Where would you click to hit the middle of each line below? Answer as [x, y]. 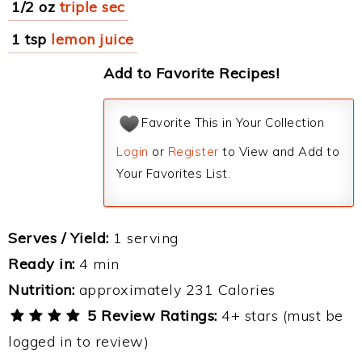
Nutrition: [41, 290]
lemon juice [93, 39]
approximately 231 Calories [175, 290]
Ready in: [42, 264]
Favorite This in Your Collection [233, 123]
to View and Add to [279, 152]
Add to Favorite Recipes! [191, 73]
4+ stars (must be [280, 316]
